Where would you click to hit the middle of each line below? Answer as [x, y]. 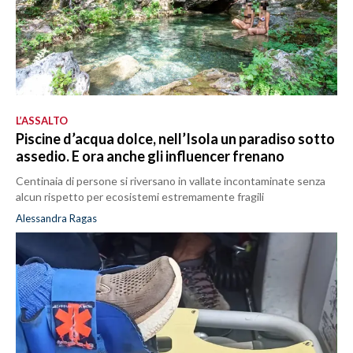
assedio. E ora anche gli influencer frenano [150, 156]
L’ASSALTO [42, 120]
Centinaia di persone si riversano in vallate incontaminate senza [171, 180]
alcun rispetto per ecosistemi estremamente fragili [140, 196]
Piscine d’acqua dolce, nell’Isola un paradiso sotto [175, 138]
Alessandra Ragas [56, 218]
